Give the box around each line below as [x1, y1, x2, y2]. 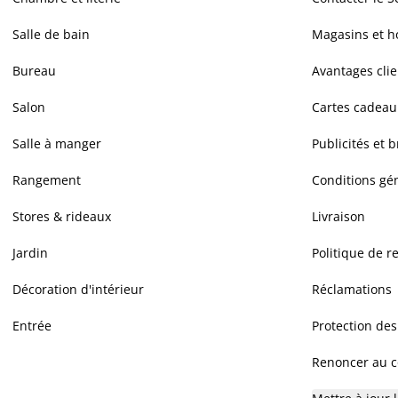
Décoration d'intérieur [12, 281, 144, 298]
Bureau [12, 62, 56, 79]
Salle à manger [12, 135, 101, 152]
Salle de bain [12, 26, 90, 43]
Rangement [12, 171, 81, 188]
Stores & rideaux [12, 208, 111, 225]
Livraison [312, 208, 365, 225]
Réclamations [312, 281, 392, 298]
